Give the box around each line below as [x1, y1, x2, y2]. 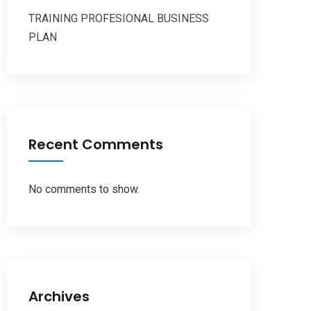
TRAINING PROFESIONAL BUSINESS [28, 12, 209, 26]
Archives [28, 287, 90, 307]
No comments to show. [28, 183, 140, 196]
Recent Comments [28, 135, 163, 155]
